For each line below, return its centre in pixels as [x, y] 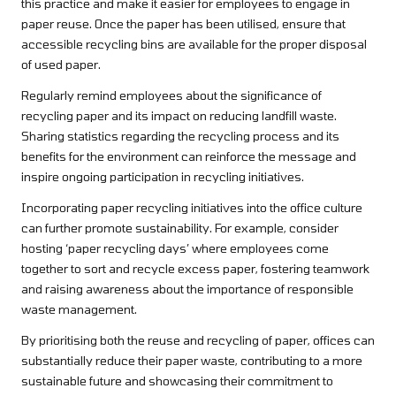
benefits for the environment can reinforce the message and [189, 156]
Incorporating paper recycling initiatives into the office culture [192, 208]
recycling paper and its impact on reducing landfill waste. [179, 116]
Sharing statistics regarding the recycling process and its [180, 136]
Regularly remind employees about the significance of [171, 95]
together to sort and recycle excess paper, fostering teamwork [195, 269]
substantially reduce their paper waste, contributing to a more [192, 361]
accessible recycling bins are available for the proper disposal [194, 44]
